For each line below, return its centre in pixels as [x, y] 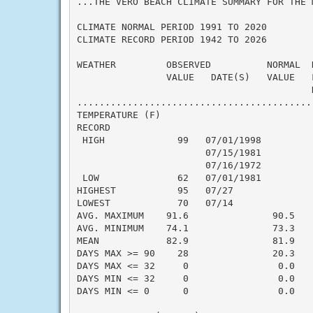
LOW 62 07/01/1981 [169, 177]
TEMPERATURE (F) [118, 115]
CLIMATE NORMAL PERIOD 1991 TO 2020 [172, 27]
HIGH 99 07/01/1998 [169, 140]
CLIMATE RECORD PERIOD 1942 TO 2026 [172, 39]
